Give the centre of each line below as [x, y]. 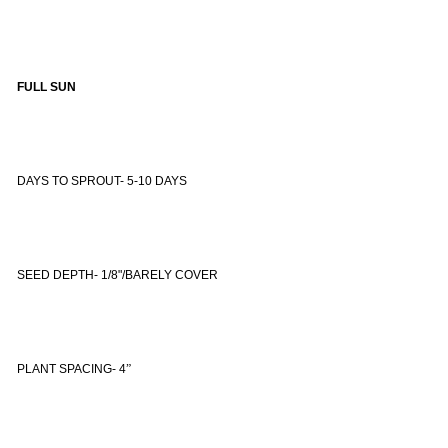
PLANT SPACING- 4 [71, 368]
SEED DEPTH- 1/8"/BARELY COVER [117, 274]
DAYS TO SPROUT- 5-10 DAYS [102, 180]
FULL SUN [46, 86]
